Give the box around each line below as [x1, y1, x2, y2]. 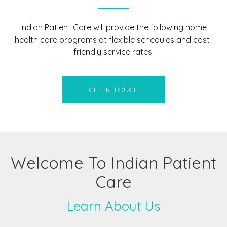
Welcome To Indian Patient [11, 153, 216, 173]
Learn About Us [66, 198, 161, 214]
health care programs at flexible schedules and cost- [14, 34, 213, 45]
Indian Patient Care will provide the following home [20, 22, 207, 32]
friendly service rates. [73, 47, 154, 57]
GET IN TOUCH [88, 85, 139, 94]
